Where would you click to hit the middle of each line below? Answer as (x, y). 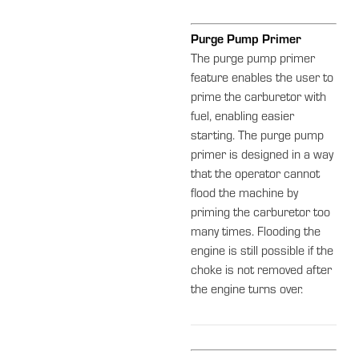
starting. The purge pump (258, 137)
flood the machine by (245, 194)
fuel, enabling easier (243, 117)
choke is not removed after (262, 271)
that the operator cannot (256, 175)
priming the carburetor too (261, 214)
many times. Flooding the (256, 233)
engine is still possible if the (262, 252)
